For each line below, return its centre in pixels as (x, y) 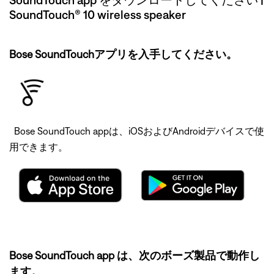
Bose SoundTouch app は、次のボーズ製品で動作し (135, 255)
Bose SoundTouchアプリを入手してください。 (123, 54)
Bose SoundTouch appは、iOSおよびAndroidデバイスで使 (137, 131)
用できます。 (39, 147)
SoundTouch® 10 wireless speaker (98, 14)
